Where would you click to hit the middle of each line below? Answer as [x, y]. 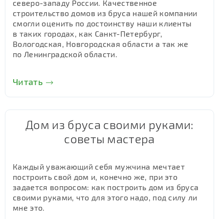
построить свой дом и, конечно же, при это [95, 177]
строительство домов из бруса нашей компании [105, 13]
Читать [28, 82]
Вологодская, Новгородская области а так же [101, 44]
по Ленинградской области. [65, 54]
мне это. [29, 208]
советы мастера [109, 139]
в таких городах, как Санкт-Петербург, [88, 33]
